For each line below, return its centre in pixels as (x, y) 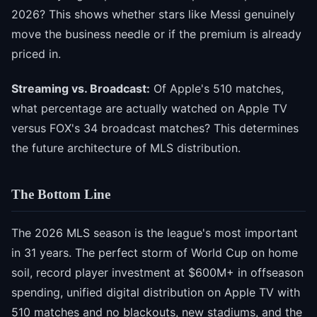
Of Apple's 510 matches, (217, 89)
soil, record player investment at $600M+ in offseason (157, 272)
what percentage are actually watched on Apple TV (149, 109)
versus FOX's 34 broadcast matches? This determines (155, 128)
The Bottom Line (61, 195)
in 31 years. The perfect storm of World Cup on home (155, 252)
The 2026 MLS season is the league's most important (155, 232)
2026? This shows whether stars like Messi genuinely (153, 15)
